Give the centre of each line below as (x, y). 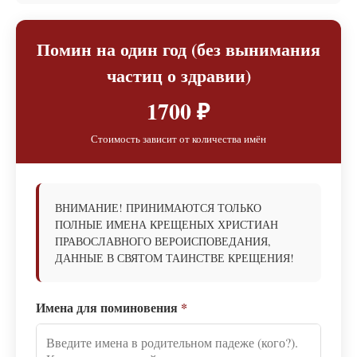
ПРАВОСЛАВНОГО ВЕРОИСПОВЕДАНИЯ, (163, 241)
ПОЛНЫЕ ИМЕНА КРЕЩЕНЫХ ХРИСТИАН (167, 225)
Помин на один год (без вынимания (178, 49)
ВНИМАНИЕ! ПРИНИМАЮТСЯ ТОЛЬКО (158, 208)
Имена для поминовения (108, 308)
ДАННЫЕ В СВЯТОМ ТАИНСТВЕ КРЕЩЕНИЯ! (175, 258)
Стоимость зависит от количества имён (178, 139)
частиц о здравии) (178, 76)
